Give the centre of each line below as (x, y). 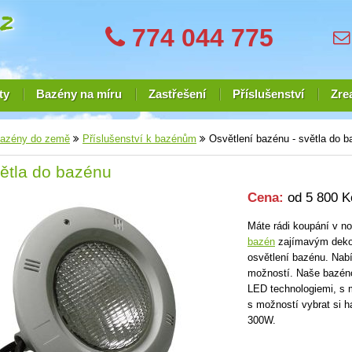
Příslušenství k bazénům (139, 139)
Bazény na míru (79, 94)
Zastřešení (177, 94)
